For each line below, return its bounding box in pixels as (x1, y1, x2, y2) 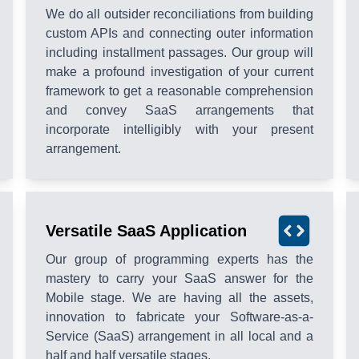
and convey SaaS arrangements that (46, 103, 313, 118)
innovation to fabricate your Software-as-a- (46, 310, 313, 325)
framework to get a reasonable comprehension (46, 84, 313, 99)
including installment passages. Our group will (46, 46, 313, 60)
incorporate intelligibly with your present (46, 123, 313, 137)
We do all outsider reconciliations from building (46, 7, 313, 22)
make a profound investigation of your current (46, 65, 313, 79)
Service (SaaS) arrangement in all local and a (46, 329, 313, 344)
